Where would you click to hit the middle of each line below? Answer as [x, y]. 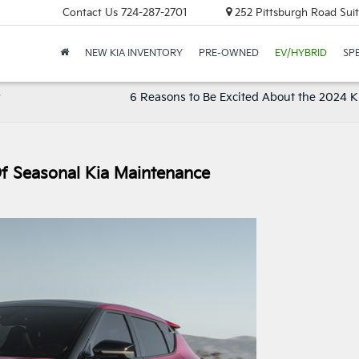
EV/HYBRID [301, 54]
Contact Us [90, 12]
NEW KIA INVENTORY [133, 54]
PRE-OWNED [228, 54]
